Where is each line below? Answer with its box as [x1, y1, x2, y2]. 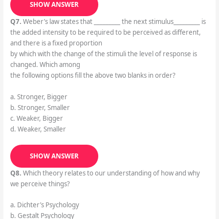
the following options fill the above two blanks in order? [10, 71, 175, 80]
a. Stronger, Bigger [10, 92, 67, 101]
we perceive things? [10, 179, 70, 189]
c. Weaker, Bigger [10, 113, 63, 123]
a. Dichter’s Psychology [10, 200, 79, 210]
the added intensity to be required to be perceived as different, [10, 28, 201, 37]
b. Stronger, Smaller [10, 103, 70, 112]
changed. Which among [10, 60, 80, 69]
